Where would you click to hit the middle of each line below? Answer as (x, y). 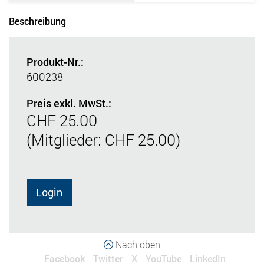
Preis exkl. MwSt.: (69, 103)
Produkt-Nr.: (55, 62)
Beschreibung (37, 21)
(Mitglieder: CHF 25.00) (103, 139)
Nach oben (137, 244)
